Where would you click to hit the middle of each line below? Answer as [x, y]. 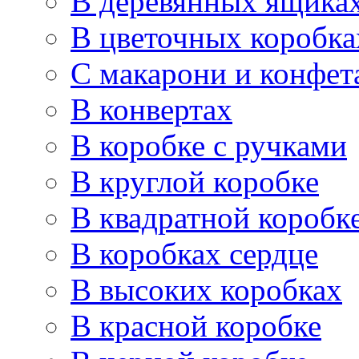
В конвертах [151, 109]
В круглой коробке [195, 182]
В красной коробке [196, 326]
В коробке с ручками [209, 145]
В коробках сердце [194, 254]
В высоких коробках [206, 290]
